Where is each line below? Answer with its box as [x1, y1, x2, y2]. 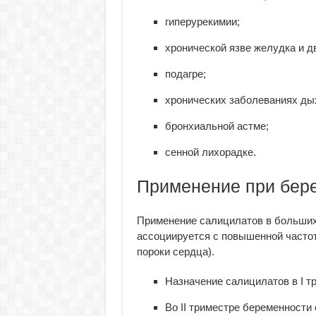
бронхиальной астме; [164, 120, 269, 132]
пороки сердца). [136, 245, 214, 257]
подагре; [164, 68, 206, 80]
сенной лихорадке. [164, 146, 256, 158]
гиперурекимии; [164, 16, 240, 28]
